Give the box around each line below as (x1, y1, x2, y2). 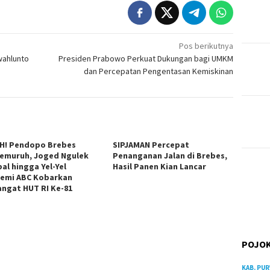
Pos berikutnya (179, 40, 234, 52)
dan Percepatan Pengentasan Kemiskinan (84, 66, 234, 77)
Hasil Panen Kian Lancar (113, 161, 207, 172)
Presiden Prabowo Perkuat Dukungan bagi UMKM (58, 53, 234, 64)
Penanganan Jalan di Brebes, (113, 150, 228, 162)
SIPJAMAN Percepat (113, 139, 190, 151)
